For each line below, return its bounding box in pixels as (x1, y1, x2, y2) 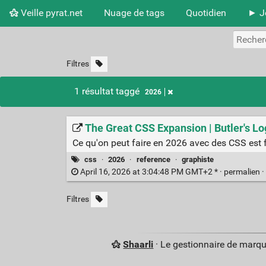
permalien (223, 167, 262, 178)
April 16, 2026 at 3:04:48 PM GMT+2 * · (78, 167, 224, 178)
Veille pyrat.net (18, 7, 83, 18)
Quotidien (186, 7, 226, 18)
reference (136, 154, 170, 164)
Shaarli (123, 239, 154, 251)
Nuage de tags (104, 7, 164, 18)
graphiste (181, 154, 214, 164)
